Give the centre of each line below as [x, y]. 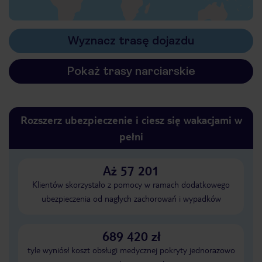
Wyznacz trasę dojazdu [131, 41]
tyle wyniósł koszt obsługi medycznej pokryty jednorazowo [131, 250]
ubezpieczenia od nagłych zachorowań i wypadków [131, 198]
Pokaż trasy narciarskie [131, 71]
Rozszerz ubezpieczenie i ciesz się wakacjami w [131, 120]
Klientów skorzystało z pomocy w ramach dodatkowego [131, 184]
